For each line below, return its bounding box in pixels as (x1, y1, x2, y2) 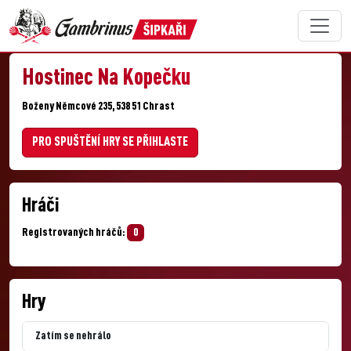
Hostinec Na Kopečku (22, 67, 190, 90)
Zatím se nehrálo (35, 331, 111, 342)
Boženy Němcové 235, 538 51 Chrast (22, 101, 175, 112)
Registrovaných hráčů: (22, 227, 127, 238)
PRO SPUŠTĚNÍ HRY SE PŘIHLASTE (32, 136, 188, 149)
